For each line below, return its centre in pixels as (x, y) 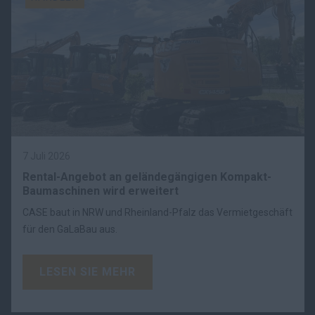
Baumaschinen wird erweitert (101, 191)
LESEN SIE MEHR (88, 272)
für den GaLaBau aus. (70, 230)
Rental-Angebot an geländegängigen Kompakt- (147, 177)
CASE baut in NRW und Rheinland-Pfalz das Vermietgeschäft (157, 213)
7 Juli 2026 (46, 156)
